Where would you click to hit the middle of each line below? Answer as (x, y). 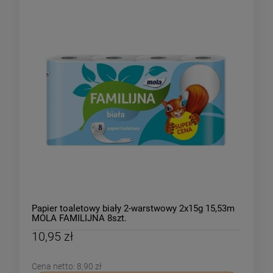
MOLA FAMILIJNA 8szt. (79, 218)
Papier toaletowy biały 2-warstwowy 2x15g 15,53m (133, 209)
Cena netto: (54, 267)
